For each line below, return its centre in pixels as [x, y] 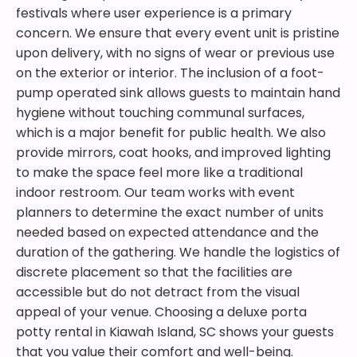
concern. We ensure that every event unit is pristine [178, 33]
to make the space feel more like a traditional [159, 173]
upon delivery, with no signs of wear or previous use [175, 53]
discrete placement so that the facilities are [154, 272]
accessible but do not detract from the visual [158, 292]
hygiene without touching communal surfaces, [160, 113]
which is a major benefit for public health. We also [171, 133]
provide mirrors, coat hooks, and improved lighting [173, 153]
